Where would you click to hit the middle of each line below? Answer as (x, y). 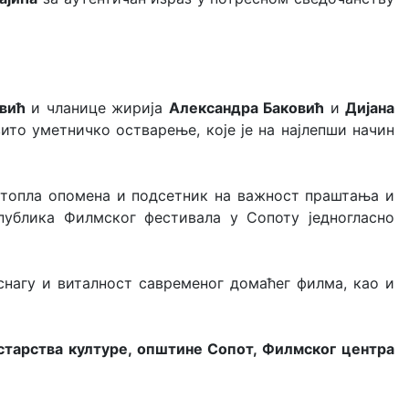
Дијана (370, 108)
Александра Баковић (246, 108)
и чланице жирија (97, 108)
